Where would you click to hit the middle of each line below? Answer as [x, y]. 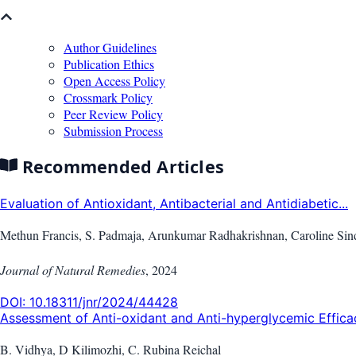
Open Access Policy [114, 80]
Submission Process [113, 130]
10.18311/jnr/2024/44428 [104, 302]
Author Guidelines [110, 47]
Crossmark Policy [108, 97]
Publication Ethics [109, 64]
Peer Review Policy [113, 114]
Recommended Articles [121, 167]
